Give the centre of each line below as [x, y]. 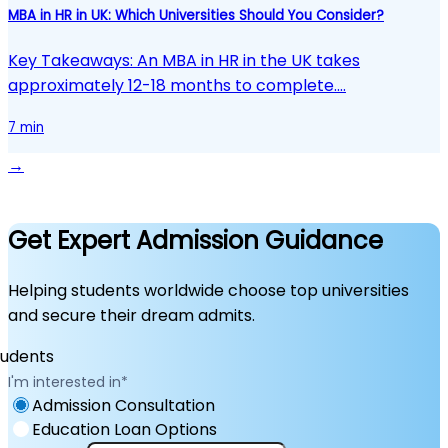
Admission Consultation [123, 405]
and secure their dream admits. [131, 315]
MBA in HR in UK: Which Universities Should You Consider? [196, 15]
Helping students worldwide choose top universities [208, 290]
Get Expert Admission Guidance [195, 240]
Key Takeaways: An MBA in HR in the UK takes [184, 61]
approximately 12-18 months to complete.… [177, 86]
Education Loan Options [124, 429]
